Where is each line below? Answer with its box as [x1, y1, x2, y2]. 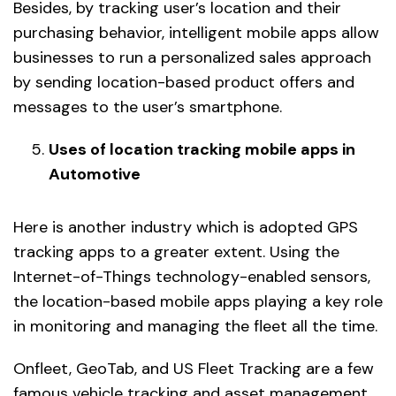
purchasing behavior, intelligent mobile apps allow [13, 22, 379, 44]
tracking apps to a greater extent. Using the [13, 241, 339, 263]
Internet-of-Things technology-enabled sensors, [13, 266, 370, 288]
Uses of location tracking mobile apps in [49, 139, 355, 161]
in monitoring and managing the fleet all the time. [13, 316, 377, 338]
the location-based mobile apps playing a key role [13, 291, 383, 313]
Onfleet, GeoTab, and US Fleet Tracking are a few [13, 358, 374, 380]
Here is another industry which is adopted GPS [13, 217, 358, 239]
